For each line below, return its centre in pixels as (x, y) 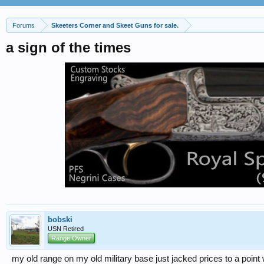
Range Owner (71, 238)
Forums (24, 25)
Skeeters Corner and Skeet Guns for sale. (115, 25)
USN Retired (66, 229)
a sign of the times (68, 47)
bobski (60, 220)
